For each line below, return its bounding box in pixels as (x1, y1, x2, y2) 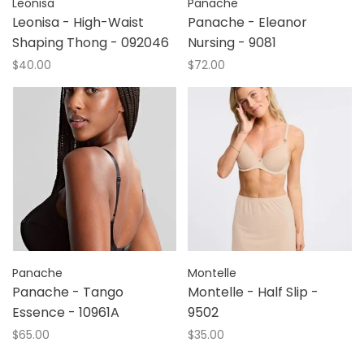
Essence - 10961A (12, 303, 119, 322)
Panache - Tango (12, 283, 123, 301)
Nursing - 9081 (188, 33, 276, 52)
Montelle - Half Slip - (188, 283, 318, 301)
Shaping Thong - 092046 (12, 33, 169, 52)
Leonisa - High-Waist (12, 13, 144, 32)
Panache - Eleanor (188, 13, 307, 32)
